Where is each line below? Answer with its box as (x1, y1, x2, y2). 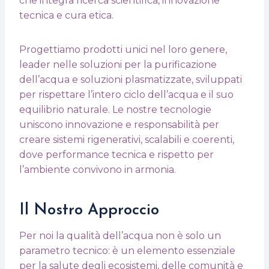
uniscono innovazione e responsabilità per (19, 118, 219, 130)
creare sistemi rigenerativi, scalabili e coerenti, (19, 133, 234, 145)
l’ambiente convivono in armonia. (19, 163, 176, 175)
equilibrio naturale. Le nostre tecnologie (19, 103, 211, 115)
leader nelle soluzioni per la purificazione (19, 58, 217, 70)
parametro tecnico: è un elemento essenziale (19, 244, 235, 256)
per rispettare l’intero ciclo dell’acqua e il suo (19, 88, 234, 100)
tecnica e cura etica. (19, 9, 113, 21)
